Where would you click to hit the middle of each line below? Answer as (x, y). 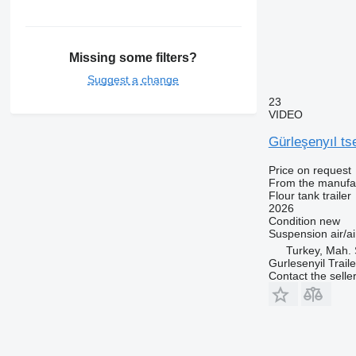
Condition (292, 221)
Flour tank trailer (310, 195)
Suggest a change (133, 80)
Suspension (298, 233)
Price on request (310, 170)
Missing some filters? (133, 58)
